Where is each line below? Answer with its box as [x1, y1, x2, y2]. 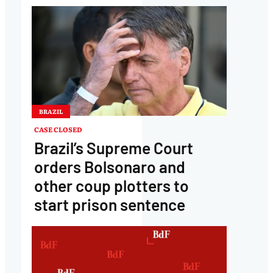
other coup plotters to [34, 175, 189, 195]
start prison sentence [34, 194, 185, 214]
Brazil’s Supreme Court [34, 138, 193, 157]
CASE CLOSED [34, 124, 82, 134]
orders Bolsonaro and [34, 157, 185, 176]
